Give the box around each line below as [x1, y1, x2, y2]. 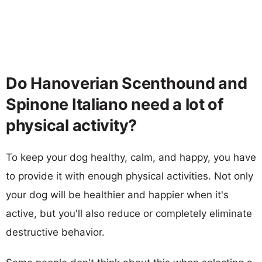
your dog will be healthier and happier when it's [6, 188, 229, 201]
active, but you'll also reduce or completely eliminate [6, 207, 252, 219]
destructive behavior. [6, 226, 105, 238]
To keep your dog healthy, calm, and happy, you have [6, 151, 256, 163]
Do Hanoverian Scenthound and [6, 73, 247, 93]
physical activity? [6, 115, 137, 135]
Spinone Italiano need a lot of [6, 94, 223, 114]
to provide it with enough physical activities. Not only [6, 170, 253, 182]
